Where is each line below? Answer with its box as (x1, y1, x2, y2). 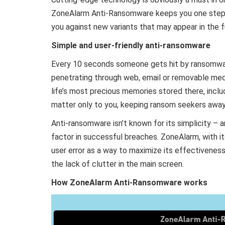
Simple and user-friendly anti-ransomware (51, 41, 210, 50)
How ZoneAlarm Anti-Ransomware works (51, 178, 207, 187)
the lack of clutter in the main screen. (51, 159, 184, 169)
